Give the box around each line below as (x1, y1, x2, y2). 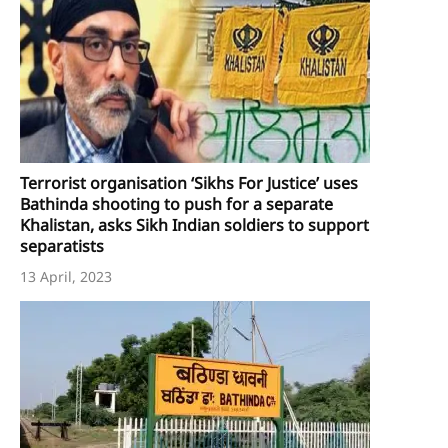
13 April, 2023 (20, 266, 112, 286)
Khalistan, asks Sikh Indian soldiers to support (20, 213, 369, 236)
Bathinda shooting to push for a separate (20, 192, 333, 215)
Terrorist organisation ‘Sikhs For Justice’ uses (20, 171, 358, 194)
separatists (20, 234, 104, 257)
